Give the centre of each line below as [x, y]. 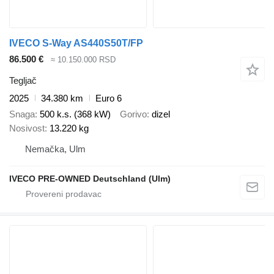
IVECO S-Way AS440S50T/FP [76, 43]
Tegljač [23, 80]
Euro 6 [109, 98]
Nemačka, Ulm [55, 149]
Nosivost [27, 128]
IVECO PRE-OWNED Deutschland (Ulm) [90, 179]
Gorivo [133, 114]
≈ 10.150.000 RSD [83, 60]
